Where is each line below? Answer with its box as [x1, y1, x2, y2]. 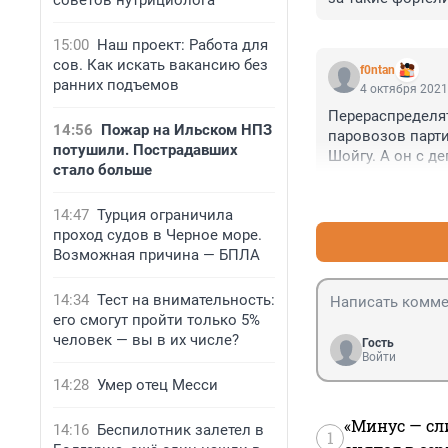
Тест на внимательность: [97, 291, 275, 309]
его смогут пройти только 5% [53, 311, 260, 329]
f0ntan [360, 63, 395, 78]
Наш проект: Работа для [97, 36, 268, 54]
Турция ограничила [97, 206, 233, 224]
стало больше [53, 161, 152, 179]
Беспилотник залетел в [97, 421, 264, 439]
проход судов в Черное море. [53, 226, 262, 244]
